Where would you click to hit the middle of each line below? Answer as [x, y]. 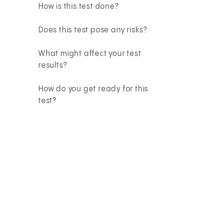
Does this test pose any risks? [93, 30]
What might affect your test [90, 54]
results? [53, 65]
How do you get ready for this [94, 89]
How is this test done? [79, 6]
